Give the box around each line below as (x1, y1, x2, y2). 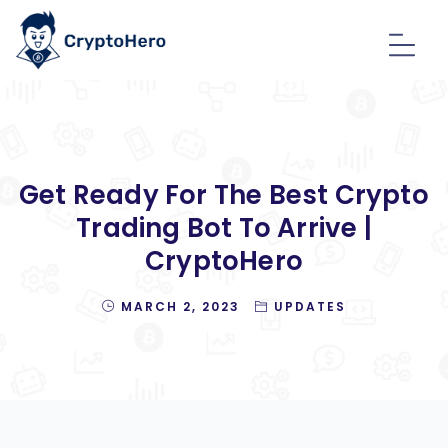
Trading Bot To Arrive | (76, 210, 372, 246)
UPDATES (274, 298, 346, 315)
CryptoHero (145, 243, 303, 279)
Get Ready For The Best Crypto (19, 177, 429, 213)
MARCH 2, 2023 (121, 298, 240, 315)
